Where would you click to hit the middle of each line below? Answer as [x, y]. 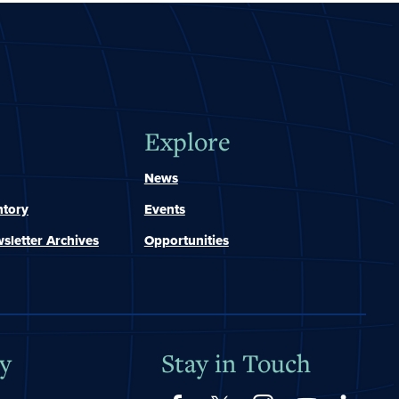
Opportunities [186, 241]
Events [164, 210]
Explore [187, 142]
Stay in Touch [236, 362]
